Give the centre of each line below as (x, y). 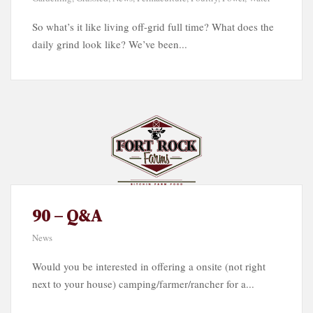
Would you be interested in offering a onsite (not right (149, 266)
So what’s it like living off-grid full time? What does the (153, 26)
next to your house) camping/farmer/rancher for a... (143, 283)
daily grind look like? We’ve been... (110, 44)
